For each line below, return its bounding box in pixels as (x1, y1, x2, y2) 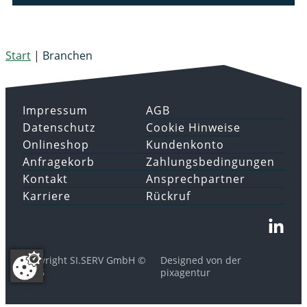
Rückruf (145, 188, 191, 204)
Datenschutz (23, 120, 95, 136)
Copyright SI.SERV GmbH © (23, 254, 146, 267)
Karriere (23, 188, 71, 204)
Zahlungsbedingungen (145, 154, 275, 170)
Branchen (42, 48, 93, 64)
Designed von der (160, 254, 241, 267)
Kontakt (23, 171, 68, 187)
